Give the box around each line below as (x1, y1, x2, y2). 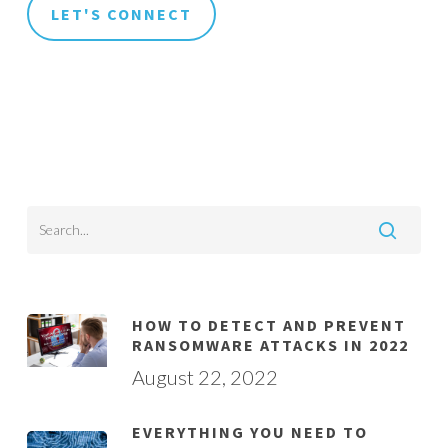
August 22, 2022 (131, 365, 278, 389)
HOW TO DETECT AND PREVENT (131, 315, 406, 335)
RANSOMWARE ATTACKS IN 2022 (131, 335, 409, 355)
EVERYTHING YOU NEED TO (131, 422, 368, 442)
